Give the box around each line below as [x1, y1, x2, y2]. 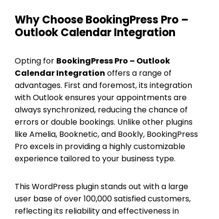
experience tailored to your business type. [15, 153, 175, 164]
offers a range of [105, 67, 172, 79]
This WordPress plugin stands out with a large [15, 180, 188, 192]
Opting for [15, 55, 56, 66]
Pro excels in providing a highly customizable [15, 140, 185, 152]
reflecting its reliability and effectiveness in [15, 205, 179, 217]
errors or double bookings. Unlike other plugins [15, 116, 193, 128]
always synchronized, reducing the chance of [15, 104, 188, 115]
